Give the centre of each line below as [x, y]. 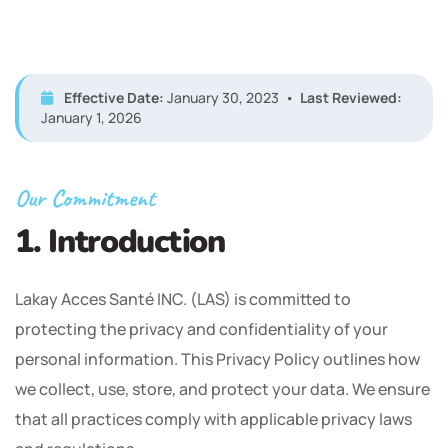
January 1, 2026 [91, 117]
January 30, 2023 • [232, 97]
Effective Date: [114, 97]
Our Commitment [85, 198]
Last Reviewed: [351, 97]
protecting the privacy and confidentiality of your [201, 329]
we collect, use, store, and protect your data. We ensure [222, 389]
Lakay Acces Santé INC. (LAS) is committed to [183, 299]
